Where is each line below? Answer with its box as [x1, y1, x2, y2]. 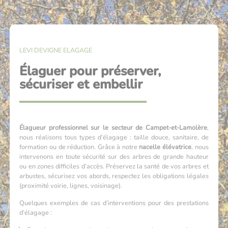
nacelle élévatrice [139, 142, 192, 152]
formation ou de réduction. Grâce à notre [19, 142, 139, 152]
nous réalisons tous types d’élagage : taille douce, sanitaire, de [19, 133, 209, 142]
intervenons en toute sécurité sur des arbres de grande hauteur [19, 152, 209, 162]
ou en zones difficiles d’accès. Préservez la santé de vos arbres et [19, 162, 209, 172]
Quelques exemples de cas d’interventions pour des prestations [19, 198, 209, 208]
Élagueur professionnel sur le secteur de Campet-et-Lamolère [19, 123, 207, 133]
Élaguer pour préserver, [19, 62, 161, 80]
